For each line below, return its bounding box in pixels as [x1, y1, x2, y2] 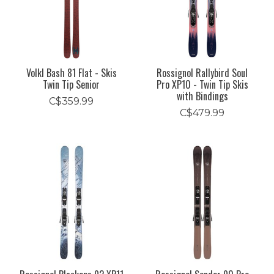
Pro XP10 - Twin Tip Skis [156, 76, 248, 92]
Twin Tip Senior [43, 76, 100, 92]
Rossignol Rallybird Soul [157, 65, 248, 80]
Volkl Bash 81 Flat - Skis [26, 65, 117, 80]
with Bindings [176, 88, 228, 103]
